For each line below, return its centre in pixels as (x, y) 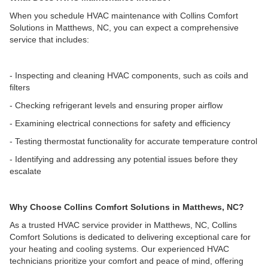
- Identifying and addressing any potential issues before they (124, 159)
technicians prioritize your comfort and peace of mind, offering (127, 261)
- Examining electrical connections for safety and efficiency (120, 123)
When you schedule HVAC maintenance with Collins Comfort (124, 16)
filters (20, 87)
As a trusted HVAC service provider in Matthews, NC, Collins (123, 225)
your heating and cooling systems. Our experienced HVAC (119, 249)
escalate (25, 171)
